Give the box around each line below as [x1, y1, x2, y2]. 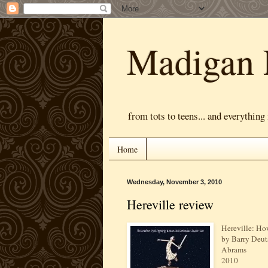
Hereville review [127, 195, 214, 213]
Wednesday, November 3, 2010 [127, 178, 222, 186]
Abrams [221, 243, 247, 255]
